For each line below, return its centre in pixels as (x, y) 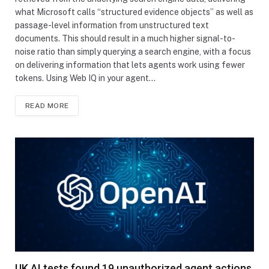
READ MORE (47, 105)
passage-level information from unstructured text (112, 25)
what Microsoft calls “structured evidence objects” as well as (134, 12)
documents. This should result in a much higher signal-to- (125, 38)
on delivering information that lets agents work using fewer (130, 65)
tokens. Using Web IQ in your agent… (85, 78)
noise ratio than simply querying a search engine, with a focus (133, 51)
